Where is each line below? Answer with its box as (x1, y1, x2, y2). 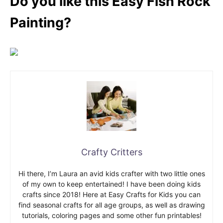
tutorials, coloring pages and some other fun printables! (21, 211, 202, 220)
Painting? (10, 14, 71, 31)
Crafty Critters (81, 147, 142, 158)
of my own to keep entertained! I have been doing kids (22, 180, 201, 189)
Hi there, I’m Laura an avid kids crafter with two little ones (18, 169, 205, 178)
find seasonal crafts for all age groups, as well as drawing (18, 201, 205, 210)
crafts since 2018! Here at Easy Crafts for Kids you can (22, 190, 201, 199)
